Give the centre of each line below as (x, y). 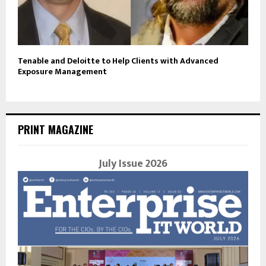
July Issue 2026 (133, 164)
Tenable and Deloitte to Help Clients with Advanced (118, 61)
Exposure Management (62, 72)
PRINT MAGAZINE (56, 130)
